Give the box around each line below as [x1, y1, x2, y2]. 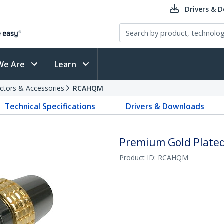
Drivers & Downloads [125, 101, 204, 112]
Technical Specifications [5, 101, 96, 112]
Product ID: [119, 153, 158, 162]
